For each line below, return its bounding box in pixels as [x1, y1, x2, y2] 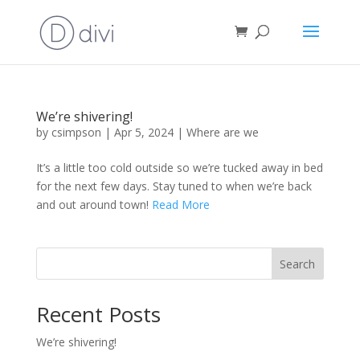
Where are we [186, 125, 259, 140]
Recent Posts [35, 300, 161, 329]
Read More [151, 197, 210, 212]
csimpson [51, 125, 101, 140]
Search [280, 256, 316, 272]
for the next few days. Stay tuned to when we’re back [35, 178, 312, 194]
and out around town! [35, 197, 152, 212]
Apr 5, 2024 [113, 125, 174, 140]
